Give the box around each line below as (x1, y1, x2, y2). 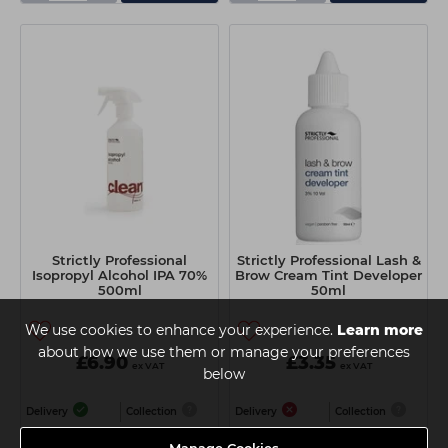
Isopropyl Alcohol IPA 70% (32, 267, 207, 284)
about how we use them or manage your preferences (38, 343, 410, 361)
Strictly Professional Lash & (236, 252, 421, 269)
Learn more (337, 321, 423, 339)
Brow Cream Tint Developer (235, 267, 422, 284)
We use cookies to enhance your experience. (25, 321, 337, 339)
